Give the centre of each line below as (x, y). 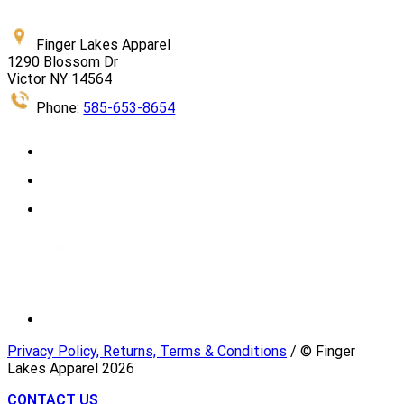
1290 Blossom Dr (63, 62)
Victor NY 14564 (60, 79)
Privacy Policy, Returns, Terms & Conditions (147, 352)
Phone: (58, 108)
